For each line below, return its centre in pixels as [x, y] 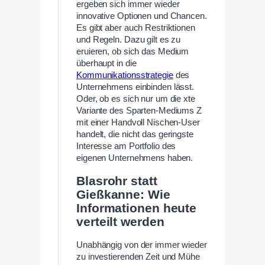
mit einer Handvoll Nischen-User [138, 122]
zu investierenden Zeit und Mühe [138, 257]
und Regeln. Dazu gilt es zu [129, 39]
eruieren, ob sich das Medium [133, 51]
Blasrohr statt [117, 181]
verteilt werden [120, 222]
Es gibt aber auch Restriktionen [136, 28]
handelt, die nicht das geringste [135, 134]
